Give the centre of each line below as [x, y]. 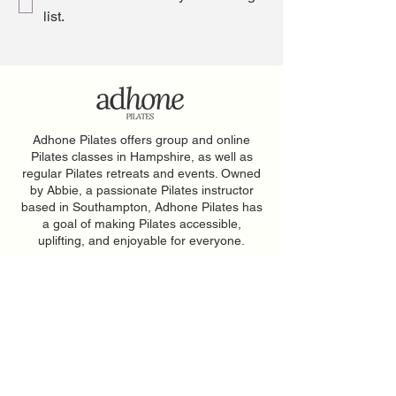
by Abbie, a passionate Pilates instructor [141, 190]
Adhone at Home [203, 369]
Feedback [203, 281]
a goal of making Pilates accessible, [141, 224]
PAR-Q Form [203, 310]
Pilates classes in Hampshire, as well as [141, 156]
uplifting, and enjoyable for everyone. [141, 240]
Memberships [203, 339]
